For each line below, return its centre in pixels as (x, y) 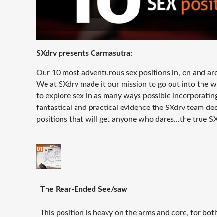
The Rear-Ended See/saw (84, 190)
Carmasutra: (111, 54)
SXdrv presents (62, 54)
